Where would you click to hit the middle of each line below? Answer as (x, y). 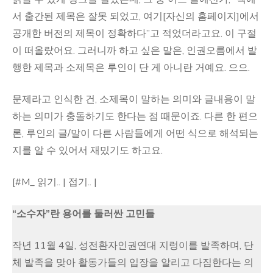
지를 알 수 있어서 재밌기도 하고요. (87, 151)
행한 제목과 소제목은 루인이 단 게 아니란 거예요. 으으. (131, 68)
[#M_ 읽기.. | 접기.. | (55, 182)
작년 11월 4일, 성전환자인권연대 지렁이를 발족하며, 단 (133, 246)
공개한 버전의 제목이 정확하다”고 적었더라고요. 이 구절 (134, 34)
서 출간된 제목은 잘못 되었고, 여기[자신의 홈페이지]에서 (136, 16)
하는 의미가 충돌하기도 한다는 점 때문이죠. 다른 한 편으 (135, 116)
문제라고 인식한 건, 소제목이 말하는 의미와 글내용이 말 (134, 99)
